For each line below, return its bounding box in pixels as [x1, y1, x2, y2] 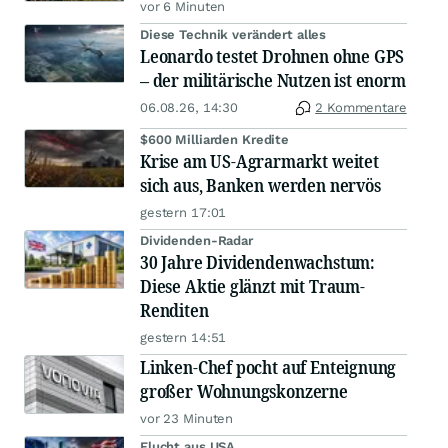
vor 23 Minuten [140, 411, 234, 427]
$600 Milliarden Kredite [140, 132, 290, 148]
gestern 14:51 [140, 330, 227, 346]
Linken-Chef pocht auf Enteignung [140, 355, 397, 380]
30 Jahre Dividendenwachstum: [140, 250, 375, 275]
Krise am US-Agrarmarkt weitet [140, 149, 379, 174]
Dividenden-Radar [140, 233, 253, 249]
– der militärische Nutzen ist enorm [140, 68, 406, 93]
